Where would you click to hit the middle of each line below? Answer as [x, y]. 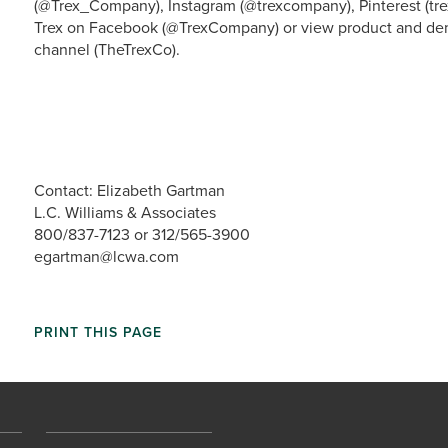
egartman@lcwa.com [106, 256]
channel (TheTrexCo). [107, 49]
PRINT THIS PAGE [98, 332]
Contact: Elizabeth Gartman [129, 190]
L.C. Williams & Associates [125, 212]
